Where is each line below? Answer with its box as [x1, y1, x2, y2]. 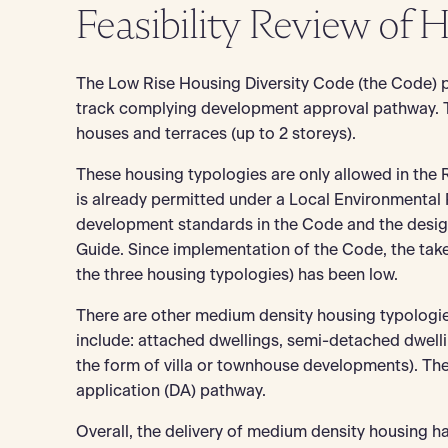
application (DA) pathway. [75, 383, 266, 400]
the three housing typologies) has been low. [75, 267, 398, 284]
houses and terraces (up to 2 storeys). [75, 126, 356, 143]
